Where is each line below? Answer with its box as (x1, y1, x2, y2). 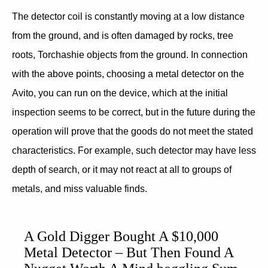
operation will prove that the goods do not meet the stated (12, 126, 253, 136)
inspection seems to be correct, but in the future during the (12, 107, 255, 117)
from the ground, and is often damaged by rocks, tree (12, 31, 233, 41)
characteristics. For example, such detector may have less (12, 145, 256, 156)
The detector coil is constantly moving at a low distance (12, 11, 245, 22)
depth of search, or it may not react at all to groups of (12, 165, 232, 175)
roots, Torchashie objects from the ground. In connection (12, 50, 248, 60)
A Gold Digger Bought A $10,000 (24, 229, 218, 244)
